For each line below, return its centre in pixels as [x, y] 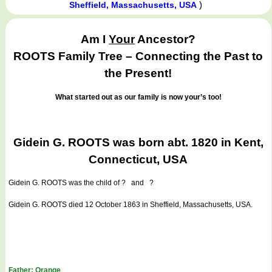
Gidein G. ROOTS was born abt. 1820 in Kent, [138, 142]
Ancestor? [165, 39]
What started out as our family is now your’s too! [138, 97]
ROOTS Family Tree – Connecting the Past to [138, 56]
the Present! [138, 73]
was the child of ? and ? [110, 183]
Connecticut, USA [138, 159]
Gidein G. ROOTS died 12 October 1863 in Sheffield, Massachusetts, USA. [131, 205]
